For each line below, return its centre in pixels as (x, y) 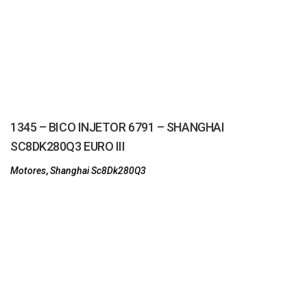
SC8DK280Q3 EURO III (68, 146)
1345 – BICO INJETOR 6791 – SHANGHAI (118, 127)
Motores (28, 171)
